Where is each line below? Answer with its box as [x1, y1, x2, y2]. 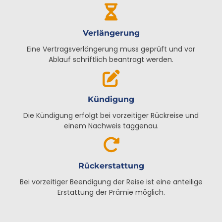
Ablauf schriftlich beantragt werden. [49, 55, 173, 64]
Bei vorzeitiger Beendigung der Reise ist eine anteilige [19, 177, 203, 187]
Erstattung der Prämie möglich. [57, 187, 165, 197]
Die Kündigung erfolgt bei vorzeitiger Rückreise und [23, 111, 199, 120]
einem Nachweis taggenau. [63, 121, 159, 131]
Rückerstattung [78, 161, 144, 170]
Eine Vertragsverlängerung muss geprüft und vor [27, 44, 195, 54]
